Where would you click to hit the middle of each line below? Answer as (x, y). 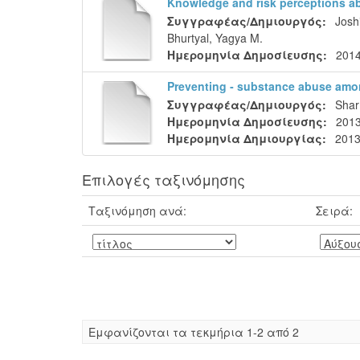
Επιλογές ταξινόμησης (164, 179)
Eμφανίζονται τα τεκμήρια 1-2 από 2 (194, 332)
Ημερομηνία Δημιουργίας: (247, 138)
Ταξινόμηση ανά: (137, 211)
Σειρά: (334, 211)
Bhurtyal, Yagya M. (215, 38)
